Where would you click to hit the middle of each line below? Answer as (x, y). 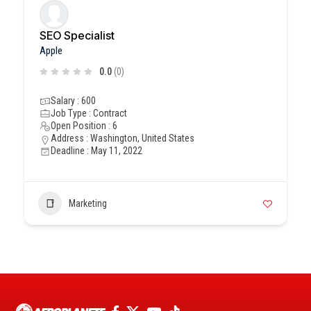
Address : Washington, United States (123, 138)
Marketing (88, 203)
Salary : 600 (73, 101)
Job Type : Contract (89, 113)
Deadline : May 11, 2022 (96, 151)
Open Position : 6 (84, 126)
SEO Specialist (77, 35)
